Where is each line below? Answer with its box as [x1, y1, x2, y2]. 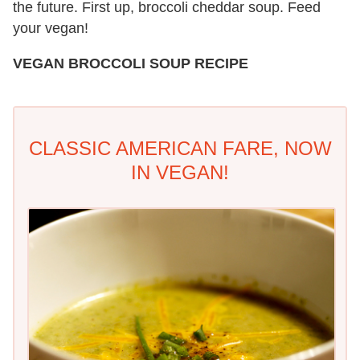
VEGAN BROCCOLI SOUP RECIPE [13, 55, 248, 72]
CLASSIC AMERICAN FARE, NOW [28, 137, 332, 159]
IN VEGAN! [131, 161, 229, 183]
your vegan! [13, 19, 88, 36]
